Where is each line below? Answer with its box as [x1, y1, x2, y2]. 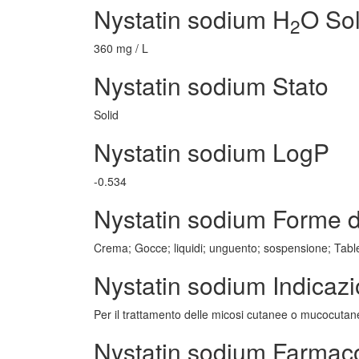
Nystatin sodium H [94, 2, 290, 36]
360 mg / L [94, 40, 148, 56]
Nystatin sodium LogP [94, 135, 329, 169]
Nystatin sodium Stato [94, 68, 329, 103]
